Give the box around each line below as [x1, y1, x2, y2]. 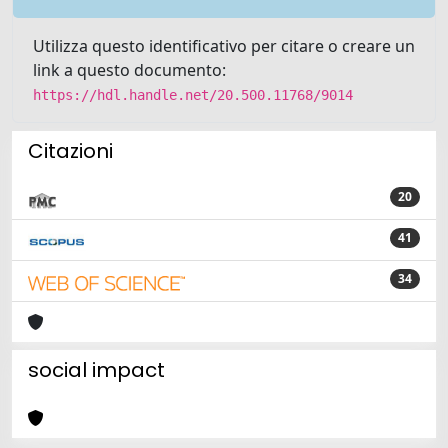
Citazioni [28, 137, 113, 165]
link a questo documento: [33, 59, 226, 81]
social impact [28, 356, 165, 384]
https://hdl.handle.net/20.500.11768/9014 [33, 87, 353, 103]
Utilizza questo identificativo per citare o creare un [33, 35, 415, 57]
